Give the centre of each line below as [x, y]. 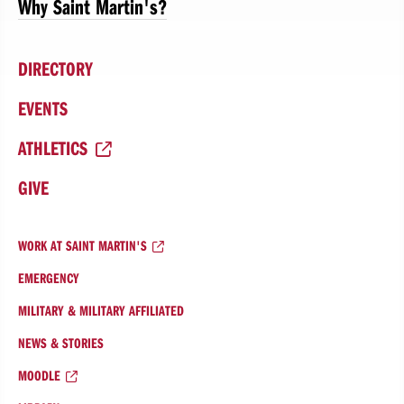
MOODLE [39, 376]
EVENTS [43, 109]
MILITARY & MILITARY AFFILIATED [101, 311]
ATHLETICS [53, 148]
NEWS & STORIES [61, 343]
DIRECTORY [55, 69]
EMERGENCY [49, 278]
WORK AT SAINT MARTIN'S [83, 246]
